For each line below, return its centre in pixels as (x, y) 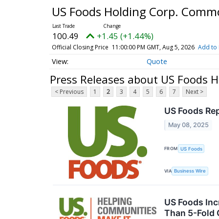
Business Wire (190, 171)
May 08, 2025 (189, 125)
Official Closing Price (80, 47)
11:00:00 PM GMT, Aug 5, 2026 (153, 47)
